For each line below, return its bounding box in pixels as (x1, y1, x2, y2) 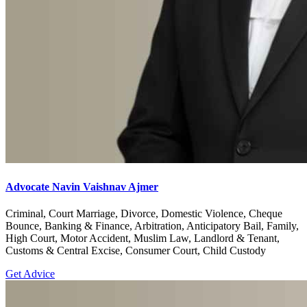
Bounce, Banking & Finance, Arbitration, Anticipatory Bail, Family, (5, 219, 299, 232)
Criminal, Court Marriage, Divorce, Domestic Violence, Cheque (5, 207, 282, 219)
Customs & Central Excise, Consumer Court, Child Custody (5, 244, 266, 256)
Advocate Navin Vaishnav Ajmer (5, 180, 158, 193)
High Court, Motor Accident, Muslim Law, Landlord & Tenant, (5, 232, 280, 244)
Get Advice (5, 267, 55, 280)
